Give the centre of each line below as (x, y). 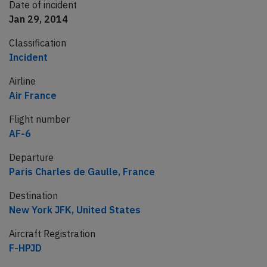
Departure (31, 158)
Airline (22, 81)
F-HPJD (25, 248)
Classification (38, 43)
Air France (33, 96)
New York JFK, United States (75, 210)
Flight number (39, 119)
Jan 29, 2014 (38, 19)
